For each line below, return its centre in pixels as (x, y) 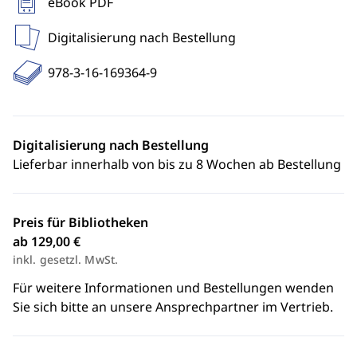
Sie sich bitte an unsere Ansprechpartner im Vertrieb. (173, 307)
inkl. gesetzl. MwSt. (65, 259)
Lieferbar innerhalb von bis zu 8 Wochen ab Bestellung (177, 164)
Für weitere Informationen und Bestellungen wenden (173, 288)
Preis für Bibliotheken (80, 222)
